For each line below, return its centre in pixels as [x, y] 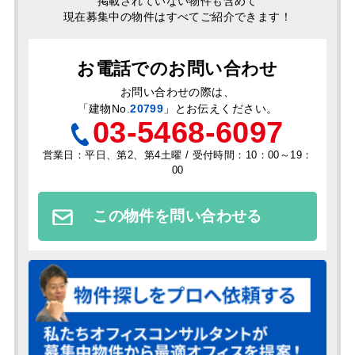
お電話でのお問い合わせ [177, 69]
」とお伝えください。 [221, 109]
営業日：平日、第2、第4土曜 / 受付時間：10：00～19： [177, 155]
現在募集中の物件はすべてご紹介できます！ [177, 17]
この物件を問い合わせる [177, 216]
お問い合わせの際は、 [177, 92]
